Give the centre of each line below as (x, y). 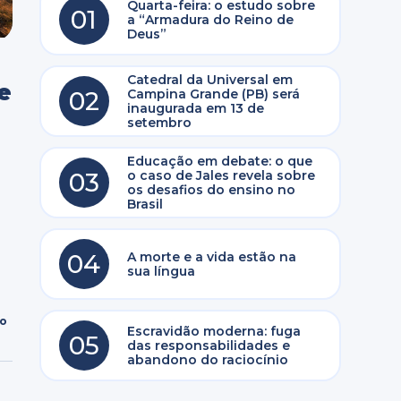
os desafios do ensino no (211, 190)
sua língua (161, 271)
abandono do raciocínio (207, 360)
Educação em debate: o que (219, 161)
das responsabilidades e (208, 346)
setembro (159, 123)
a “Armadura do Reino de (210, 20)
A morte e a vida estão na (211, 257)
